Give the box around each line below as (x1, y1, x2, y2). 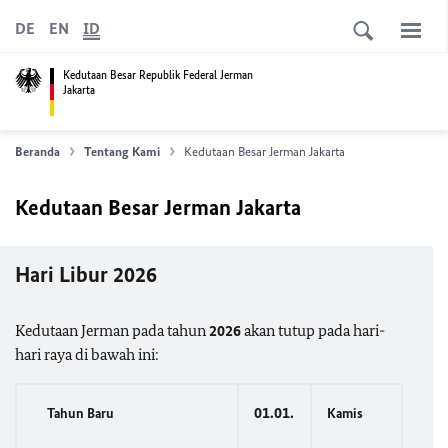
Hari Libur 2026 (15, 261, 162, 288)
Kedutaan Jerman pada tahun (15, 321, 209, 340)
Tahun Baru (47, 405, 114, 422)
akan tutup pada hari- (244, 321, 385, 340)
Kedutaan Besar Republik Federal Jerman (63, 66, 253, 83)
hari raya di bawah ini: (15, 345, 159, 364)
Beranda (15, 144, 60, 159)
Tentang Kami (84, 144, 160, 159)
